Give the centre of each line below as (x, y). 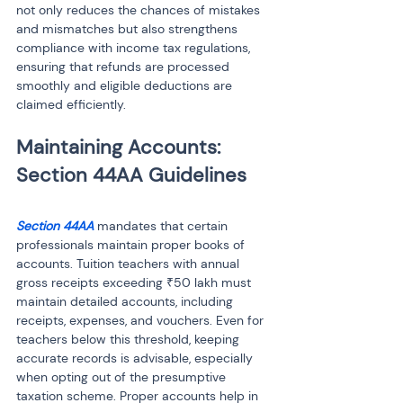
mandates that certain (162, 226)
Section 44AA (55, 226)
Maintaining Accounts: (121, 147)
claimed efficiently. (71, 104)
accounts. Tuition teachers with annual (130, 264)
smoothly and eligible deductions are (126, 85)
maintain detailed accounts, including (126, 301)
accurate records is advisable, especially (136, 358)
